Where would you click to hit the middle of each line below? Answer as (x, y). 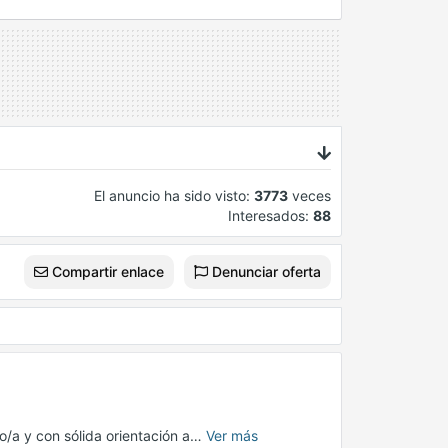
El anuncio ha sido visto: (174, 196)
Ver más (232, 436)
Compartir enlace (106, 272)
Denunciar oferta (264, 272)
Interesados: (270, 216)
